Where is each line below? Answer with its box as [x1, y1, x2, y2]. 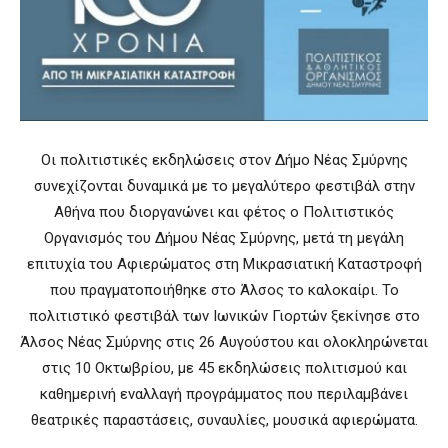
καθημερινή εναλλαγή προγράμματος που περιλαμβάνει [40, 385, 408, 404]
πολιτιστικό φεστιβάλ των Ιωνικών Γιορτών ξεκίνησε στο [28, 307, 420, 326]
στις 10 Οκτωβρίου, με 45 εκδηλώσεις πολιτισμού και [41, 359, 407, 378]
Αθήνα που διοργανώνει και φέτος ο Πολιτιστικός [54, 203, 394, 222]
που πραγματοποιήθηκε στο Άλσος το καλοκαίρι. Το [49, 281, 399, 300]
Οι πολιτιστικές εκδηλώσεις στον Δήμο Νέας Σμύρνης [40, 151, 408, 170]
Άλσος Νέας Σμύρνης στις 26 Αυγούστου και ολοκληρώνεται [20, 333, 428, 352]
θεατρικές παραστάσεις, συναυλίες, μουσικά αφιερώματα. [30, 411, 418, 430]
